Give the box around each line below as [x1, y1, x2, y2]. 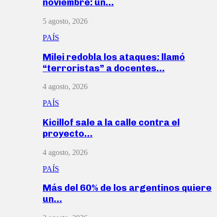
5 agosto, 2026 [43, 16, 88, 25]
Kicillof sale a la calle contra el [43, 117, 180, 128]
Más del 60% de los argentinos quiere [43, 182, 212, 194]
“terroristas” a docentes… [43, 62, 165, 74]
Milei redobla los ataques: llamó [43, 51, 185, 62]
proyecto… [43, 128, 93, 139]
